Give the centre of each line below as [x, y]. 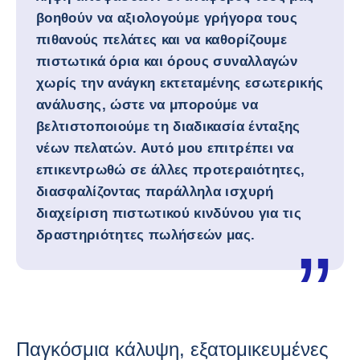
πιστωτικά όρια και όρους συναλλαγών [167, 61]
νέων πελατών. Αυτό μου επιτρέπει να [165, 148]
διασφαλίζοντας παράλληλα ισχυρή [155, 192]
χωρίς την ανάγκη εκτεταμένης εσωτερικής [180, 83]
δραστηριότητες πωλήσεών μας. [146, 235]
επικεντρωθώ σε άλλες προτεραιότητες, [171, 170]
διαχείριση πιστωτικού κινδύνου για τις [169, 213]
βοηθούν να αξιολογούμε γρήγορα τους [167, 18]
